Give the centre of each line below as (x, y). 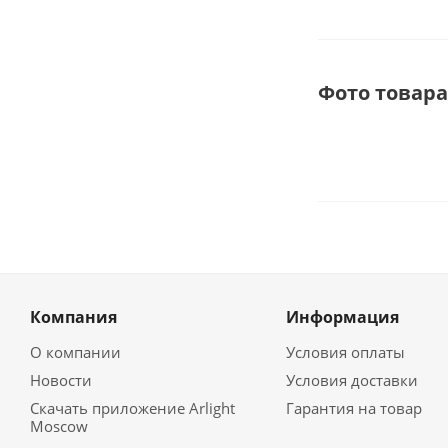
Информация (342, 317)
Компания (73, 317)
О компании (75, 352)
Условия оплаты (345, 352)
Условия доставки (351, 380)
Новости (61, 380)
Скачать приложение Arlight (132, 408)
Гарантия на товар (353, 408)
